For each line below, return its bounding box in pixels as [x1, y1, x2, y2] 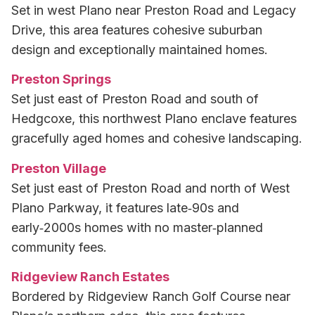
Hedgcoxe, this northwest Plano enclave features [11, 111, 297, 127]
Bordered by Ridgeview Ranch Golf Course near [11, 289, 290, 304]
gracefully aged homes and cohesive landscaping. [11, 131, 302, 146]
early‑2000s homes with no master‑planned [11, 219, 263, 235]
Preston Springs [11, 72, 111, 87]
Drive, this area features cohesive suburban [11, 22, 262, 37]
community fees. [11, 239, 107, 255]
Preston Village [11, 160, 106, 176]
